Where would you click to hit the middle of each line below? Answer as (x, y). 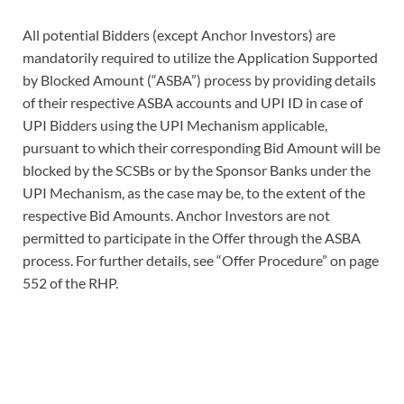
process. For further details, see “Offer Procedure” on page (201, 260)
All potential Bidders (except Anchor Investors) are (179, 34)
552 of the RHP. (70, 282)
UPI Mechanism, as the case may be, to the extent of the (194, 192)
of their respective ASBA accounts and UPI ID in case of (193, 102)
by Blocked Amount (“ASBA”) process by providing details (199, 79)
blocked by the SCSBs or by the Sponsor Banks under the (197, 170)
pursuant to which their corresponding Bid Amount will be (202, 147)
